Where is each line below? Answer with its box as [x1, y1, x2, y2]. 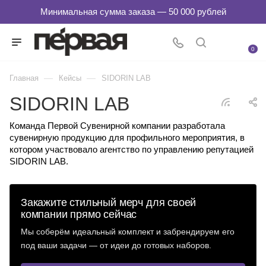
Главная [9, 74, 39, 83]
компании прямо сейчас [21, 208, 137, 220]
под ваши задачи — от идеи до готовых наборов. [21, 240, 211, 250]
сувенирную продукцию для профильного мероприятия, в [9, 132, 245, 142]
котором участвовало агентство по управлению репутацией [9, 144, 254, 154]
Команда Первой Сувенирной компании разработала [9, 121, 225, 131]
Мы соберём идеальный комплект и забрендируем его [21, 227, 235, 236]
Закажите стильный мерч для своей [21, 197, 197, 208]
